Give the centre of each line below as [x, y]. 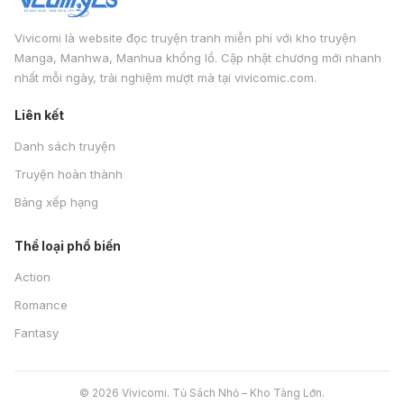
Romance [41, 305]
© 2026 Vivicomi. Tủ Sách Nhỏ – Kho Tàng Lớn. [202, 393]
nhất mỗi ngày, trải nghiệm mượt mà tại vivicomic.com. [165, 78]
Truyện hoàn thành [69, 174]
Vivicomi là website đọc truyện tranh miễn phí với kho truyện [185, 38]
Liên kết [39, 115]
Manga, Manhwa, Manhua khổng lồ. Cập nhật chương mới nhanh [198, 58]
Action [32, 277]
